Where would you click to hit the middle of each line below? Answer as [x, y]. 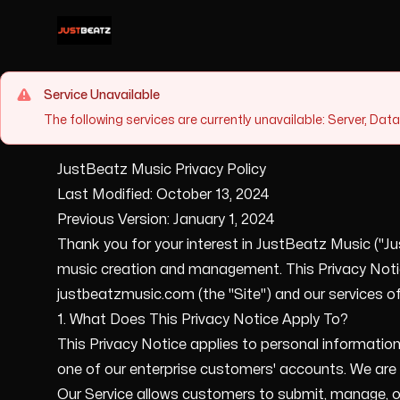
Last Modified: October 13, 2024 [163, 195]
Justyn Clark [104, 41]
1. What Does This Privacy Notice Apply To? [203, 320]
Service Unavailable [102, 95]
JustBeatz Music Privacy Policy [162, 170]
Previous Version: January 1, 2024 [166, 220]
